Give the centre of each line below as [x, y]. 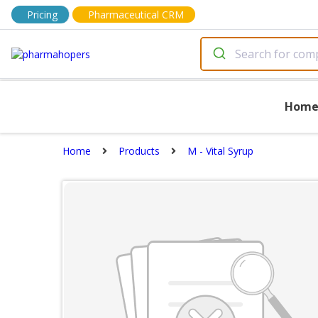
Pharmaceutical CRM [136, 15]
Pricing [42, 15]
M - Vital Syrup [220, 151]
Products [139, 151]
